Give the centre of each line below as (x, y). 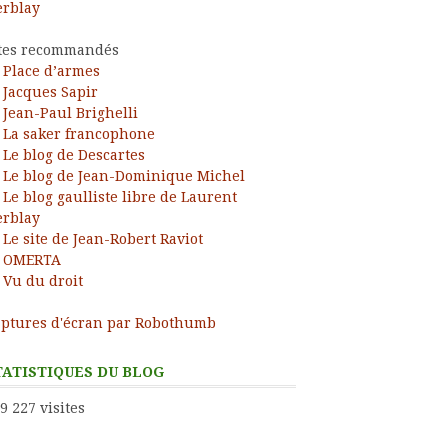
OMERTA (32, 259)
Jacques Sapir (50, 91)
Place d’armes (51, 70)
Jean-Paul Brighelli (70, 112)
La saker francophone (79, 133)
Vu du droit (43, 280)
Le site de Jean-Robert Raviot (103, 238)
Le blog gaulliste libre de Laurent (120, 196)
